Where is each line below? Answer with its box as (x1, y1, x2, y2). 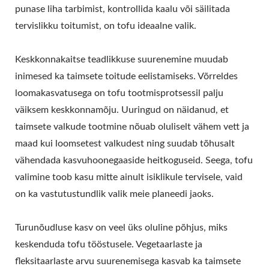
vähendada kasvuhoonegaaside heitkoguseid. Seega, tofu (15, 156, 253, 166)
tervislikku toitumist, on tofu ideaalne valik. (15, 21, 196, 31)
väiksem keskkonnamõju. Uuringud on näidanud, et (15, 105, 229, 115)
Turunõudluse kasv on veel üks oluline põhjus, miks (15, 223, 228, 233)
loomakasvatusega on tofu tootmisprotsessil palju (15, 88, 223, 98)
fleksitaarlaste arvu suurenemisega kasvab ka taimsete (15, 256, 241, 267)
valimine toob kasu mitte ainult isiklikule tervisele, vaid (15, 172, 243, 183)
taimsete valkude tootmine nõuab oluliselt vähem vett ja (15, 122, 249, 132)
